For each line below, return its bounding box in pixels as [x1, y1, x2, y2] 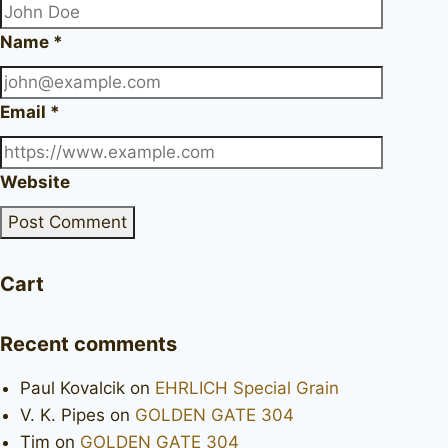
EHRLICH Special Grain [155, 378, 339, 399]
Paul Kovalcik [20, 378, 125, 399]
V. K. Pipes [20, 405, 105, 426]
